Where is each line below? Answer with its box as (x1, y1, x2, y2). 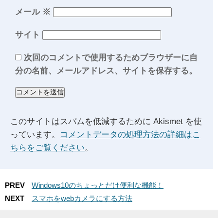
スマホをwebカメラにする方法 (32, 194, 132, 203)
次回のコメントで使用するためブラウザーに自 (24, 53, 198, 63)
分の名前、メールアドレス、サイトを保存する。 (15, 66, 197, 76)
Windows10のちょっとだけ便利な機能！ (32, 181, 163, 190)
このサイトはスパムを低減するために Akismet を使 (10, 117, 202, 127)
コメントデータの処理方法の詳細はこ (60, 130, 200, 140)
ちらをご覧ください (10, 143, 85, 153)
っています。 (10, 130, 60, 140)
